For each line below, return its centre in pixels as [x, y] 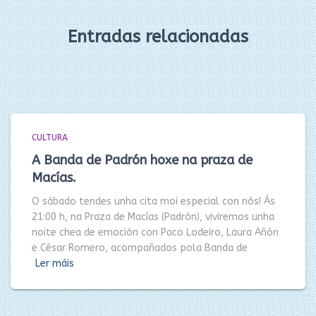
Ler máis [55, 263]
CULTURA [50, 138]
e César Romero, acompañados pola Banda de [140, 248]
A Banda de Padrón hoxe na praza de [142, 160]
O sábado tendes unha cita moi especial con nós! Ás [153, 201]
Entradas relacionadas [158, 37]
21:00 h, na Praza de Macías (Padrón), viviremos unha [153, 217]
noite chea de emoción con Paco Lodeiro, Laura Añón [155, 232]
